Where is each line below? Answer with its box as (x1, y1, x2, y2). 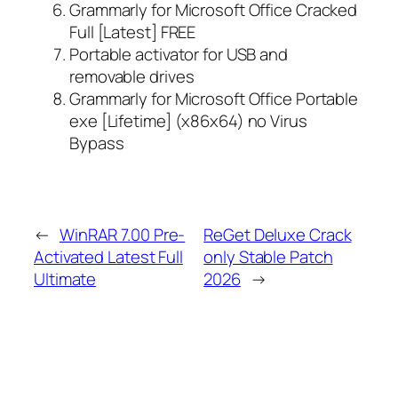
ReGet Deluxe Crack (203, 223, 352, 247)
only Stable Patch (203, 245, 333, 269)
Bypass (69, 131, 124, 155)
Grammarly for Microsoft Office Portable (69, 86, 359, 110)
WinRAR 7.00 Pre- (59, 223, 186, 247)
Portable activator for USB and (69, 42, 288, 66)
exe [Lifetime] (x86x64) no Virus (69, 108, 307, 132)
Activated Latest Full (34, 245, 183, 269)
